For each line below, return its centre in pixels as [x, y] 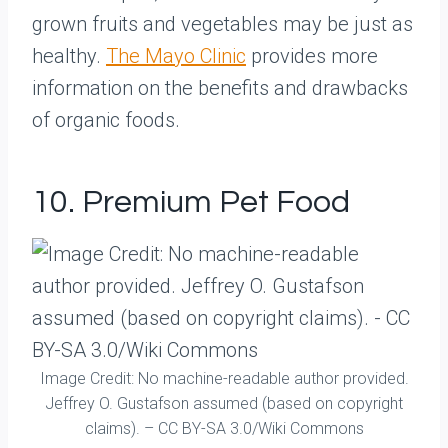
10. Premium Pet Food [191, 202]
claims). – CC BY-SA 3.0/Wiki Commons [224, 428]
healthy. [69, 56]
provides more [312, 56]
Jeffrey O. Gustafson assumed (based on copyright [224, 403]
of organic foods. [106, 120]
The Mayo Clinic [176, 56]
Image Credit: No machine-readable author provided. [224, 378]
